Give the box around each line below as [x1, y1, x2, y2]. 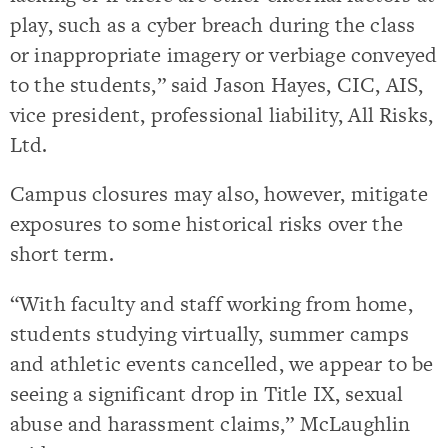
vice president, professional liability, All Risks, [10, 100, 434, 130]
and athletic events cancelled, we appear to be [10, 348, 434, 378]
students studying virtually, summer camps [10, 318, 410, 348]
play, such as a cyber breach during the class [10, 10, 416, 40]
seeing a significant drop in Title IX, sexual [10, 378, 404, 408]
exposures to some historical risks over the [10, 209, 403, 239]
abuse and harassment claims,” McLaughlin [10, 408, 411, 438]
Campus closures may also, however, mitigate [10, 179, 428, 209]
